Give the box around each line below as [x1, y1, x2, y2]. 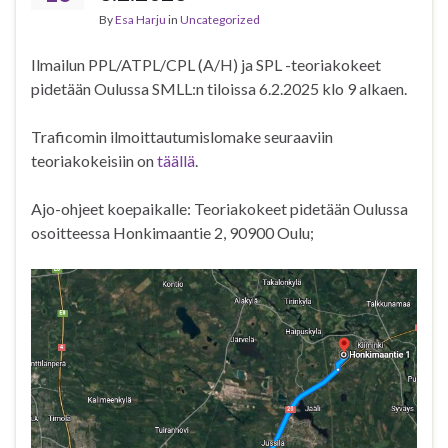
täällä [157, 151, 195, 171]
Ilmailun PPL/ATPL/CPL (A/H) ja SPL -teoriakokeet [31, 55, 381, 75]
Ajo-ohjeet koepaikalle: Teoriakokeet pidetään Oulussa [31, 199, 408, 219]
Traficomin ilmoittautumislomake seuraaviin [31, 127, 333, 147]
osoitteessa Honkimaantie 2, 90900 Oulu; [31, 223, 314, 243]
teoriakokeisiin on [31, 151, 157, 171]
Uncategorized [180, 12, 260, 28]
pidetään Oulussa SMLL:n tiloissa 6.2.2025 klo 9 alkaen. [31, 79, 407, 99]
